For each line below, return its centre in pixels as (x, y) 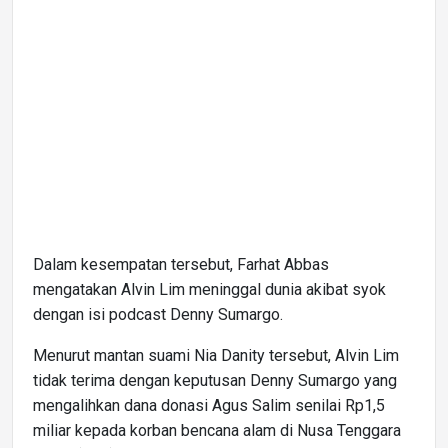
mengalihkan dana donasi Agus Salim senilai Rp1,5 (209, 405)
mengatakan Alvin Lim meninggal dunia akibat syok (209, 289)
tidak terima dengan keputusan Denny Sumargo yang (215, 380)
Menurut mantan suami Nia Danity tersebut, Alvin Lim (216, 355)
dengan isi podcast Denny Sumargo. (158, 314)
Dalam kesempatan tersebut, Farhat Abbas (181, 264)
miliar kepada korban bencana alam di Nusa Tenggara (217, 430)
